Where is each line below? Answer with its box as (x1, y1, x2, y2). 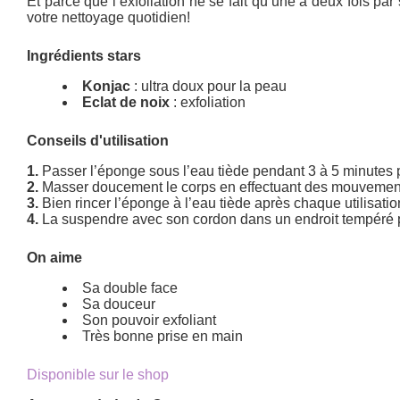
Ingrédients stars (27, 47, 142, 63)
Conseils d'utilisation (27, 132, 170, 148)
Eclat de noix (82, 94, 171, 110)
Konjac (82, 78, 131, 94)
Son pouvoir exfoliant (82, 312, 217, 328)
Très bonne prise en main (82, 328, 244, 344)
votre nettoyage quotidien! (27, 9, 191, 25)
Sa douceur (82, 296, 156, 312)
